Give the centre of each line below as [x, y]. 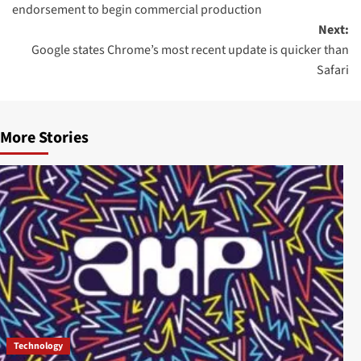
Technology [38, 346]
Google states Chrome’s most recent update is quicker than [190, 50]
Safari [333, 71]
